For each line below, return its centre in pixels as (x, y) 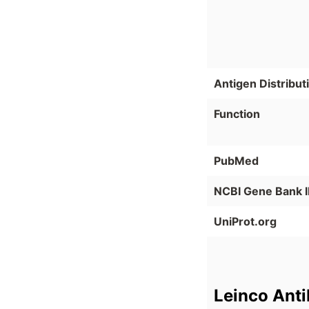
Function (237, 114)
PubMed (236, 161)
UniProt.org (245, 222)
